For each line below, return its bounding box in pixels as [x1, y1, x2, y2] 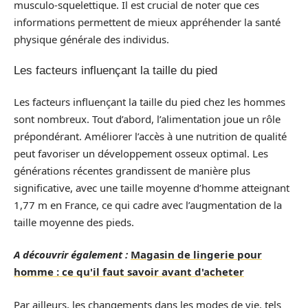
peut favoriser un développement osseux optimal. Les [14, 146, 268, 160]
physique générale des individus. [14, 32, 169, 46]
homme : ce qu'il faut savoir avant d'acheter [14, 265, 244, 278]
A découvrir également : [14, 247, 128, 261]
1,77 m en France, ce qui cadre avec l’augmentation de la [14, 197, 282, 212]
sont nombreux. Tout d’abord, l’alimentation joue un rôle [14, 111, 280, 126]
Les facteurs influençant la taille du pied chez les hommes [14, 94, 285, 109]
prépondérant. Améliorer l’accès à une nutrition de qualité [14, 129, 287, 143]
